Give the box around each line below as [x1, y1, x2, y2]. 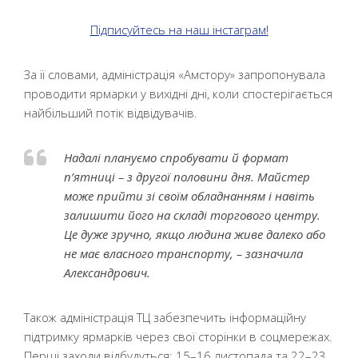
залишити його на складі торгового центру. [64, 207, 320, 223]
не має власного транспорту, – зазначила [64, 245, 303, 261]
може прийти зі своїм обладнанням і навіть [64, 188, 315, 204]
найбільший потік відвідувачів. [24, 105, 197, 121]
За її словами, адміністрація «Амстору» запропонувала [24, 66, 325, 82]
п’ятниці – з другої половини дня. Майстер [64, 169, 310, 185]
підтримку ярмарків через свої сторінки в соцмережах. [24, 328, 332, 344]
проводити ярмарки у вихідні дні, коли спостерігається [24, 86, 332, 101]
